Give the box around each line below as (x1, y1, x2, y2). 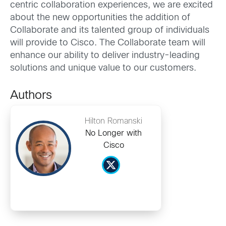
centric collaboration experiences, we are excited (10, 1, 213, 10)
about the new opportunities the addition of (10, 14, 190, 23)
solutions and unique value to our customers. (10, 64, 196, 73)
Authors (10, 90, 52, 102)
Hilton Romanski (85, 118, 142, 126)
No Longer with (85, 130, 142, 138)
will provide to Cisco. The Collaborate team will (10, 39, 205, 48)
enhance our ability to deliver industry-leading (10, 51, 200, 61)
